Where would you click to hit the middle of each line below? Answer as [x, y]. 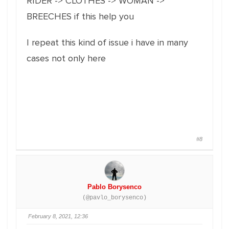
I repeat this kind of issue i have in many [107, 42]
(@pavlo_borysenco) [114, 198]
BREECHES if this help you [80, 16]
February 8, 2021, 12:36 [58, 216]
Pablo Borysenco [114, 187]
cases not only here [66, 58]
